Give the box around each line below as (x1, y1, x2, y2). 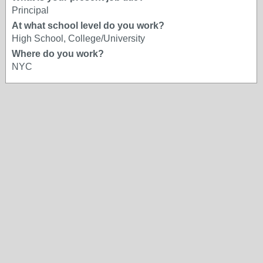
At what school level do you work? (12, 21, 164, 31)
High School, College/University (12, 33, 145, 43)
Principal (12, 5, 49, 15)
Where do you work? (12, 49, 104, 59)
